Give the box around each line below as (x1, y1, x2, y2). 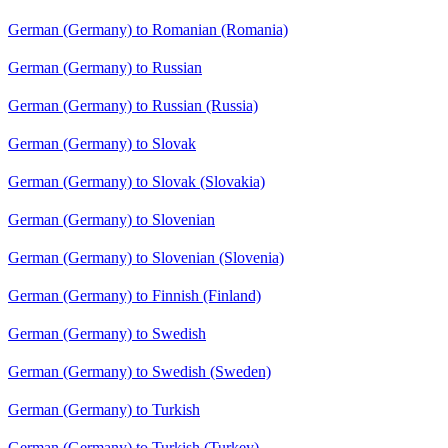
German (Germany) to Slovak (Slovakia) (8, 173, 265, 191)
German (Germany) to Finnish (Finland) (8, 287, 261, 305)
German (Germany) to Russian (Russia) (8, 97, 258, 115)
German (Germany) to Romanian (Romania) (8, 21, 288, 39)
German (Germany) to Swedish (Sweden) (8, 363, 271, 381)
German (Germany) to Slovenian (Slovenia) (8, 249, 284, 267)
